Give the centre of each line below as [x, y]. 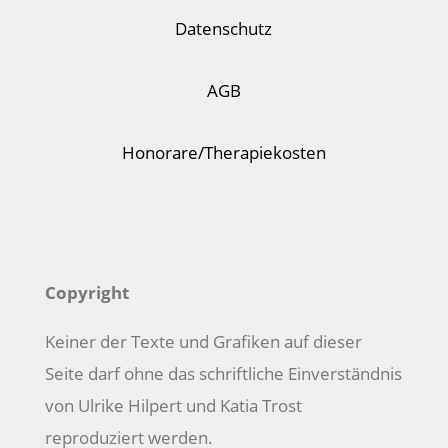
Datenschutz [224, 28]
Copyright [86, 292]
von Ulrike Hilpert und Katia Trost [173, 405]
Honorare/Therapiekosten [223, 152]
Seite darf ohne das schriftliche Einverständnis [223, 373]
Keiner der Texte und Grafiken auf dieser [203, 341]
